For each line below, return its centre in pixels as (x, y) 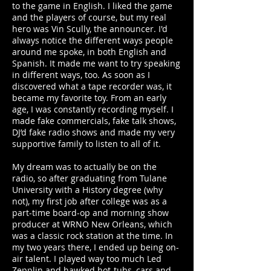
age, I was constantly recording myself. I (93, 109)
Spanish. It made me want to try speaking (96, 63)
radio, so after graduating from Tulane (90, 178)
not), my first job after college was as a (90, 201)
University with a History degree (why (87, 190)
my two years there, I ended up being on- (96, 247)
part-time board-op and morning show (90, 213)
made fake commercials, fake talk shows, (94, 121)
